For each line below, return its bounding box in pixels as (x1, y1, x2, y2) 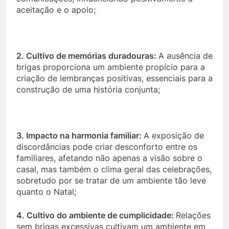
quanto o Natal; (16, 187, 76, 197)
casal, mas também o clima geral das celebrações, (16, 164, 212, 174)
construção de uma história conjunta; (16, 84, 163, 95)
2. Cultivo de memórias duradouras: (16, 51, 158, 61)
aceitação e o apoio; (16, 5, 96, 15)
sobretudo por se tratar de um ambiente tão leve (16, 175, 206, 186)
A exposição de (144, 130, 204, 141)
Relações (176, 210, 211, 220)
